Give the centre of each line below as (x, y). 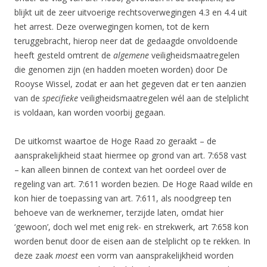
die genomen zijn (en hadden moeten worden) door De (121, 69)
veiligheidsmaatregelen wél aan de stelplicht (164, 98)
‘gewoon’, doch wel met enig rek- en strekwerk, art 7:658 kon (131, 227)
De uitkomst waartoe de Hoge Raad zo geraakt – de (115, 141)
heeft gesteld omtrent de (64, 55)
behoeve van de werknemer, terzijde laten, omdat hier (119, 212)
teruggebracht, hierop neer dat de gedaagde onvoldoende (126, 41)
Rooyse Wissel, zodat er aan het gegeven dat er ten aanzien (130, 84)
